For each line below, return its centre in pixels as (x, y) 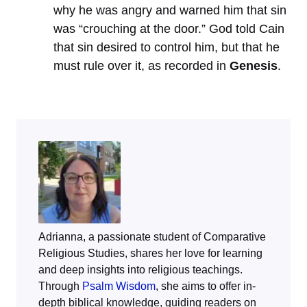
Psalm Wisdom (119, 286)
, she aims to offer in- (206, 286)
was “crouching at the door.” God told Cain (169, 29)
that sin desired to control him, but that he (167, 48)
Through (60, 286)
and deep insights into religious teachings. (140, 270)
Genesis (254, 66)
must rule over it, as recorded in (142, 66)
